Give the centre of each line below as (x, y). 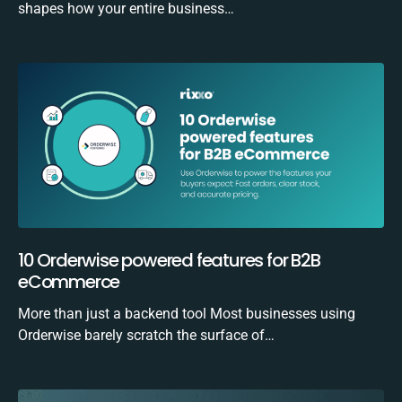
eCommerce (69, 281)
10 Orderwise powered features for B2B (169, 260)
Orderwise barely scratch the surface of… (146, 335)
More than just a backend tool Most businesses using (187, 313)
